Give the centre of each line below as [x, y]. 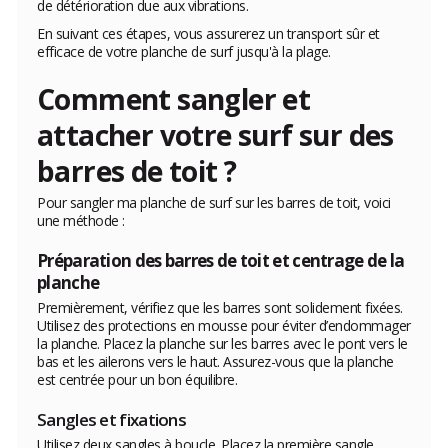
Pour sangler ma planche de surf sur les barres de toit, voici [214, 203]
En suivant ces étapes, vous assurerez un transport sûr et [208, 34]
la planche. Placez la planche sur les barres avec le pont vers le [222, 344]
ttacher [103, 135]
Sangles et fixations [111, 420]
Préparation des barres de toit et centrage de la [221, 261]
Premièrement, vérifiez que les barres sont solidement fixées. [220, 308]
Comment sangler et [174, 99]
